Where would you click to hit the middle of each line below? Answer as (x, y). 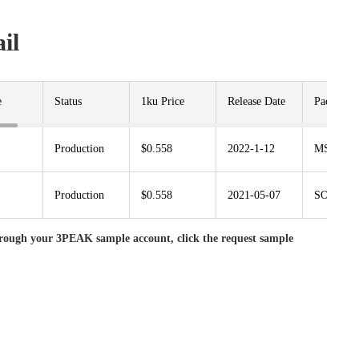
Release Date (256, 101)
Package (333, 101)
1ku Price (163, 101)
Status (68, 101)
